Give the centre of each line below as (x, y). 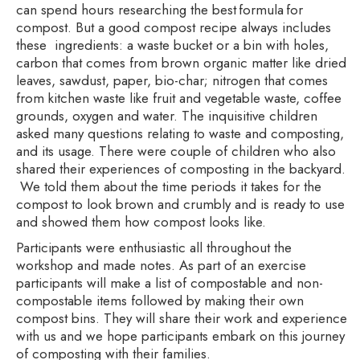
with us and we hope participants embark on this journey (180, 336)
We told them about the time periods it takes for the (169, 187)
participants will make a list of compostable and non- (170, 283)
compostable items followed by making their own (160, 301)
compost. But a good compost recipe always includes (174, 28)
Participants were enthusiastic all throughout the (154, 248)
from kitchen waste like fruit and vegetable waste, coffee (179, 98)
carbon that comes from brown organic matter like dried (181, 63)
